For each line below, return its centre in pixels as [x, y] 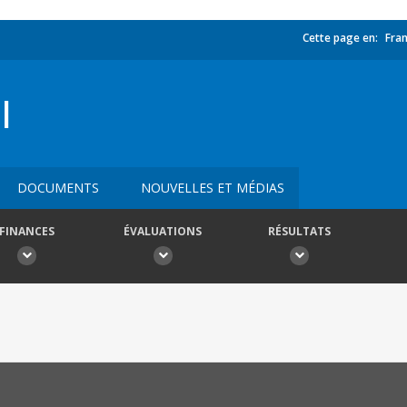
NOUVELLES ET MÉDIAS [213, 188]
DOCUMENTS [58, 188]
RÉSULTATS [299, 231]
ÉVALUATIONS [163, 231]
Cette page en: [340, 38]
